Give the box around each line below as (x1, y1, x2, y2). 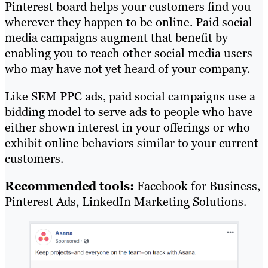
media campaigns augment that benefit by (5, 30, 228, 46)
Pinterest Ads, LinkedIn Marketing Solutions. (5, 194, 246, 210)
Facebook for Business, (134, 178, 260, 194)
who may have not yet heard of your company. (5, 61, 250, 77)
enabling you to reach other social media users (5, 45, 252, 62)
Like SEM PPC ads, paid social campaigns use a (5, 89, 255, 105)
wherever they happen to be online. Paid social (5, 14, 252, 31)
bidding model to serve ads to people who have (5, 104, 253, 120)
